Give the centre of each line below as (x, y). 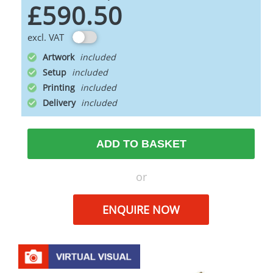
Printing (60, 87)
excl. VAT (46, 37)
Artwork (60, 57)
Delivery (60, 103)
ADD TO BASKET (141, 144)
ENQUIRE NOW (141, 210)
